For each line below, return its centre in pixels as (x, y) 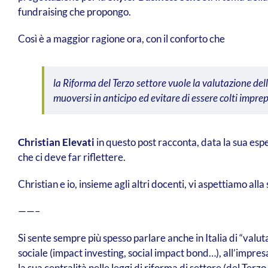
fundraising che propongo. (74, 12)
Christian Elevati (56, 142)
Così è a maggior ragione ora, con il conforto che (121, 39)
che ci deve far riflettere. (71, 157)
